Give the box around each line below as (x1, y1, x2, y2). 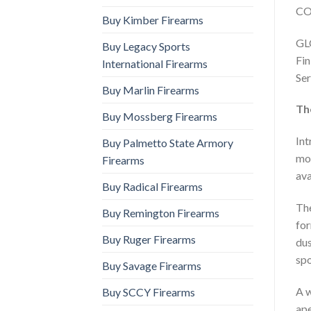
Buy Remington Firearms (102, 205, 219, 219)
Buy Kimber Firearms (102, 12, 203, 26)
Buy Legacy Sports (102, 39, 190, 53)
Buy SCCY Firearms (102, 285, 195, 299)
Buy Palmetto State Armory (102, 135, 233, 149)
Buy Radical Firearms (102, 179, 203, 193)
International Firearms (102, 56, 208, 70)
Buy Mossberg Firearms (102, 109, 217, 123)
